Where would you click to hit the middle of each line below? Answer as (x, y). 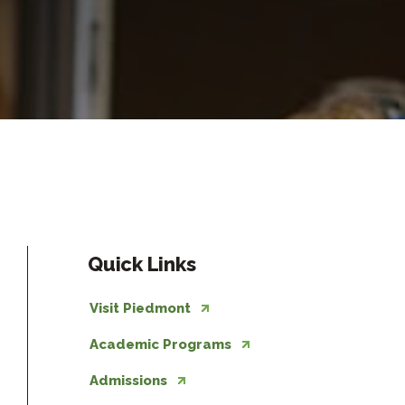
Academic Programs (160, 344)
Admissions (128, 380)
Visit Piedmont (140, 308)
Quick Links (142, 264)
